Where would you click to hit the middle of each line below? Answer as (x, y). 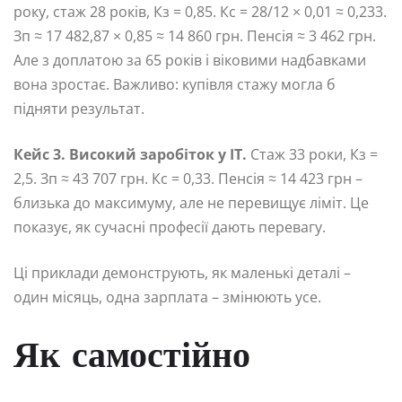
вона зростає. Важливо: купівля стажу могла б (175, 85)
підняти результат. (79, 109)
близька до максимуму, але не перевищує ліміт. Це (191, 203)
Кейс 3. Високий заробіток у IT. (130, 155)
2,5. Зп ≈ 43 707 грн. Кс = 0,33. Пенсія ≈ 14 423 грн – (188, 179)
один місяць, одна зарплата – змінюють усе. (167, 297)
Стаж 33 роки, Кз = (312, 155)
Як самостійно (132, 358)
